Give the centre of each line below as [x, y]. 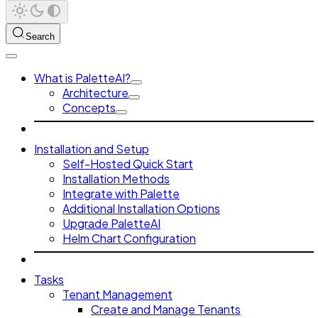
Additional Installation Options [141, 209]
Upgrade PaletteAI [111, 224]
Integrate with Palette [121, 194]
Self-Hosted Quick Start [128, 164]
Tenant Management [117, 295]
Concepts [89, 108]
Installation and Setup [92, 149]
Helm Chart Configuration [129, 238]
